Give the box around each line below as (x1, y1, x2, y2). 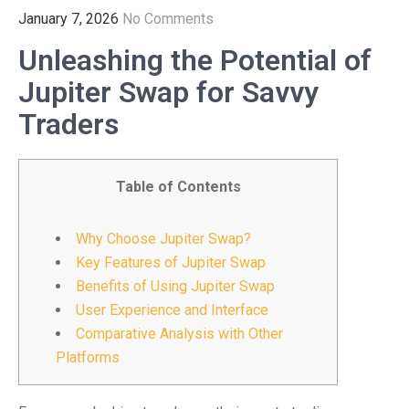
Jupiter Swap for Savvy (18, 75, 319, 110)
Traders (18, 107, 119, 142)
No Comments (122, 10, 214, 27)
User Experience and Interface (76, 301, 268, 319)
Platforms (56, 349, 120, 366)
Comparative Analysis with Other (76, 325, 283, 342)
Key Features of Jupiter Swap (76, 254, 266, 271)
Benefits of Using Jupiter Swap (76, 278, 275, 295)
